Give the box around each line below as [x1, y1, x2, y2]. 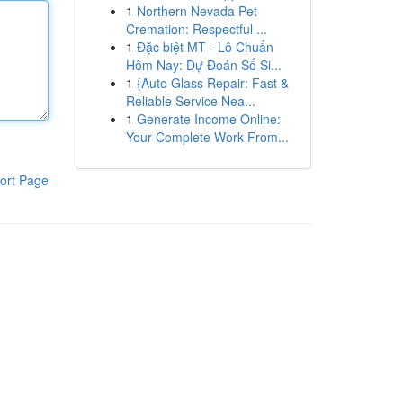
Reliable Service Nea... [125, 92, 255, 110]
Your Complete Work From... [125, 128, 289, 146]
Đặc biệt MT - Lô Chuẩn [136, 38, 273, 56]
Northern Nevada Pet [136, 2, 257, 20]
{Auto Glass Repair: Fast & [136, 74, 289, 92]
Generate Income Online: [136, 110, 281, 128]
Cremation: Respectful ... [125, 20, 267, 38]
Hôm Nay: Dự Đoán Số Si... [125, 56, 282, 74]
